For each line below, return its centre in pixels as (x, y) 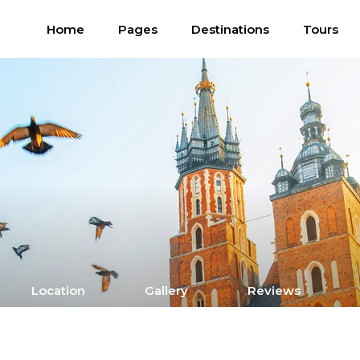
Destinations (230, 29)
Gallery (166, 290)
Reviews (274, 290)
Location (58, 290)
